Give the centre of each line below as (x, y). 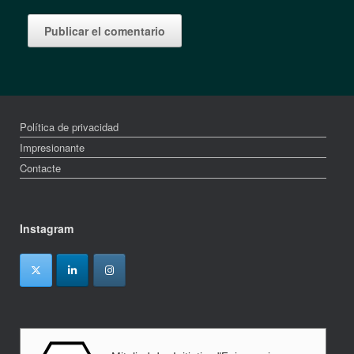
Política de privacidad (69, 126)
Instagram (47, 228)
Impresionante (52, 147)
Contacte (40, 168)
